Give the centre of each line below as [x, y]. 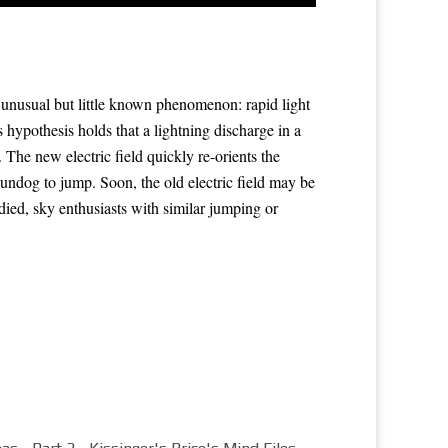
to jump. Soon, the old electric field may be [177, 181]
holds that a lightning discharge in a [187, 129]
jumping [235, 207]
